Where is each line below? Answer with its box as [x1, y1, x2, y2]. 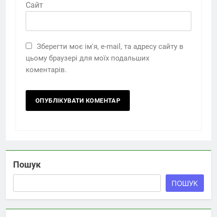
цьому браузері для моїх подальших [26, 53, 149, 62]
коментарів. [26, 65, 67, 74]
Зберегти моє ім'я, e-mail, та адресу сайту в [37, 42, 184, 51]
